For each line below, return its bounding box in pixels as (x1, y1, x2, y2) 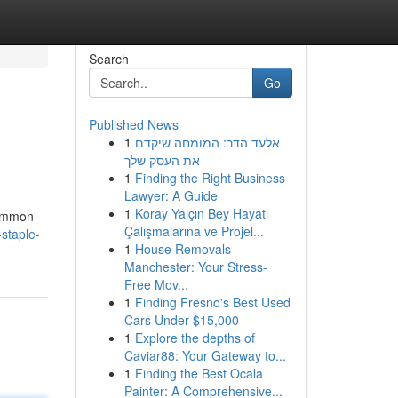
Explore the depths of (134, 329, 255, 346)
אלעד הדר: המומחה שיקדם (134, 133, 280, 151)
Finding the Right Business (134, 169, 285, 187)
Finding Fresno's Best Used (134, 293, 291, 311)
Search (88, 50, 129, 68)
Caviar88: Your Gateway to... (123, 346, 286, 364)
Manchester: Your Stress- (123, 258, 267, 275)
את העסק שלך (123, 151, 200, 169)
